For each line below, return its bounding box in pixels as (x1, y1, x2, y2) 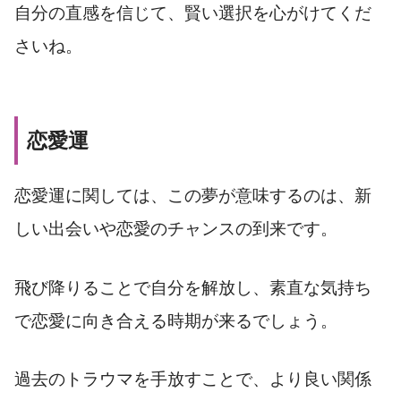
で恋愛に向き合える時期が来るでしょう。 (14, 311, 337, 330)
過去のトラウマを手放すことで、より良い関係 (14, 370, 371, 389)
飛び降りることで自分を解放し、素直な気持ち (14, 277, 371, 297)
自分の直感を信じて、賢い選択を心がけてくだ (14, 3, 371, 22)
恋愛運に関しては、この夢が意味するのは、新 (14, 185, 371, 205)
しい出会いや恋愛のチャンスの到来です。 (14, 218, 337, 238)
